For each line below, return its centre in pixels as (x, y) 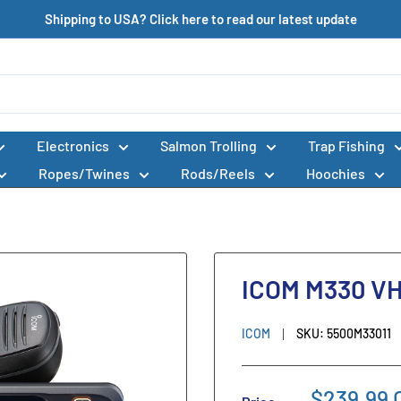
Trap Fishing (346, 146)
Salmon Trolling (209, 146)
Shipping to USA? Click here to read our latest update (200, 19)
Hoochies (336, 174)
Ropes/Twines (84, 174)
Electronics (73, 146)
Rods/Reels (218, 174)
